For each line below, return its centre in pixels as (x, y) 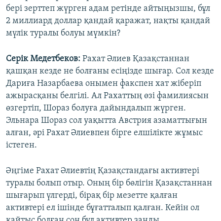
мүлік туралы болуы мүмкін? (63, 34)
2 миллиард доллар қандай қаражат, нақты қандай (108, 21)
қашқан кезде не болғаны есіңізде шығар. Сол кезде (110, 72)
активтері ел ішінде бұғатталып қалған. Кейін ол (103, 208)
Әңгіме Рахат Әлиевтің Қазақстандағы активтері (103, 171)
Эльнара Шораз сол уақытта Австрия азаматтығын (107, 121)
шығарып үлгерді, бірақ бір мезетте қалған (92, 196)
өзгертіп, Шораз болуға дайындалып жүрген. (96, 109)
